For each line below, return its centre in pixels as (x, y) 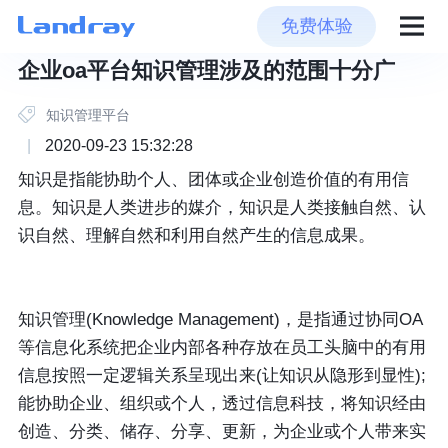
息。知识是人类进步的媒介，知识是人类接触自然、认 (221, 208)
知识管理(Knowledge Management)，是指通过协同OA (220, 320)
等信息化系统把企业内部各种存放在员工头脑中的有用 (221, 348)
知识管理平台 (87, 114)
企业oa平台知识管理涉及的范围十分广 (206, 70)
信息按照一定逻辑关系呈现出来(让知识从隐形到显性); (221, 376)
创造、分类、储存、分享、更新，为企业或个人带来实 (221, 432)
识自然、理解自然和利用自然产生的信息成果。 (196, 236)
